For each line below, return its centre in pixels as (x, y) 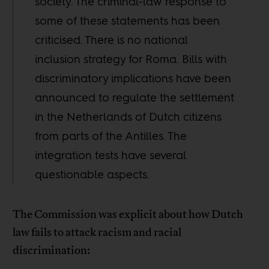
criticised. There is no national (111, 40)
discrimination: (52, 251)
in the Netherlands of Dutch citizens (128, 117)
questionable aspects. (92, 174)
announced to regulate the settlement (135, 98)
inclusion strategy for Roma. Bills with (131, 59)
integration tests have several (110, 155)
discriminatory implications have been (133, 78)
